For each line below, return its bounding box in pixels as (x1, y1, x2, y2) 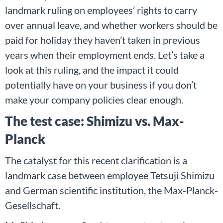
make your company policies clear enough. (5, 93, 183, 106)
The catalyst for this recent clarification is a (5, 154, 187, 166)
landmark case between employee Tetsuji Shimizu (5, 169, 215, 181)
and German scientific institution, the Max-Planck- (5, 184, 218, 196)
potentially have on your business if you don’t (5, 78, 197, 91)
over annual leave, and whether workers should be (5, 18, 218, 31)
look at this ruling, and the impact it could (5, 63, 179, 76)
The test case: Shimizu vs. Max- (5, 112, 184, 129)
